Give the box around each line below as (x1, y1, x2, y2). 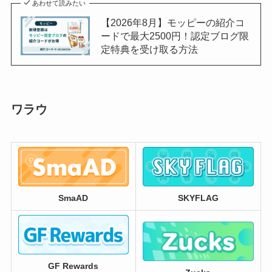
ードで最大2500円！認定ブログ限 (100, 30, 249, 42)
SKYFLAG (177, 194, 219, 203)
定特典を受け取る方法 (100, 44, 198, 55)
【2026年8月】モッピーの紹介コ (100, 17, 245, 29)
